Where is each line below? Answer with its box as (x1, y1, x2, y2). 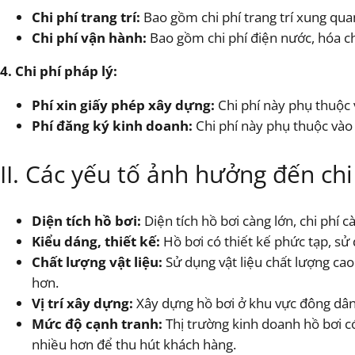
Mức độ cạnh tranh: (32, 315, 162, 334)
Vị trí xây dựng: (32, 294, 133, 313)
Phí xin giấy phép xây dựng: (32, 96, 215, 115)
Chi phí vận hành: (32, 28, 147, 47)
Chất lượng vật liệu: (32, 253, 162, 272)
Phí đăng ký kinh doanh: (32, 116, 193, 136)
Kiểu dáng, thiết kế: (32, 232, 160, 251)
